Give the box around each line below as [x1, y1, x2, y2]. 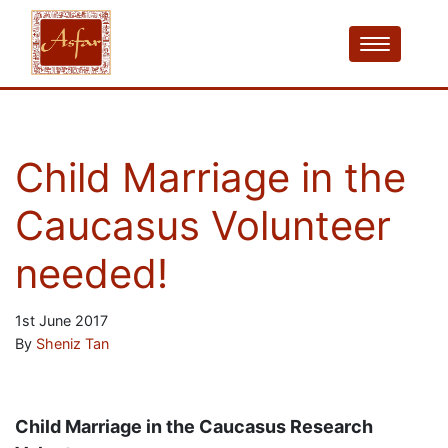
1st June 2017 [15, 312, 108, 329]
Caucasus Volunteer [15, 201, 391, 250]
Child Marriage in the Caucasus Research [15, 416, 373, 437]
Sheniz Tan [36, 335, 109, 352]
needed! [15, 249, 168, 298]
